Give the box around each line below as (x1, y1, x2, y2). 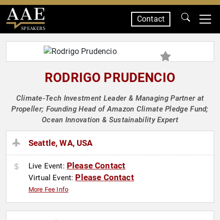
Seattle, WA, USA (28, 138, 93, 148)
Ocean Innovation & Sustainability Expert (41, 115, 178, 124)
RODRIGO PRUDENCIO (45, 70, 175, 85)
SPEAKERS (21, 25, 45, 31)
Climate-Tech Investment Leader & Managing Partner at (16, 94, 204, 103)
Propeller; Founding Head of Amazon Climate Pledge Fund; (11, 105, 209, 113)
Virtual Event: (28, 173, 76, 183)
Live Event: (28, 162, 67, 171)
